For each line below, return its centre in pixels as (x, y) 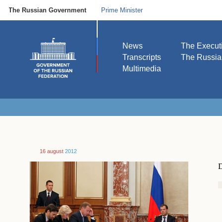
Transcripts (142, 57)
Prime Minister (122, 10)
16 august (52, 151)
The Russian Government (48, 10)
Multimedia (142, 69)
